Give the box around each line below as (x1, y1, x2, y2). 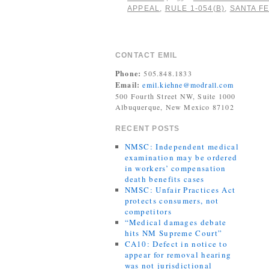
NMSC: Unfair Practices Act (124, 184, 236, 195)
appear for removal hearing (124, 249, 232, 260)
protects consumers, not (124, 195, 219, 206)
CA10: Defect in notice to (124, 238, 228, 249)
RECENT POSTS (115, 124, 180, 133)
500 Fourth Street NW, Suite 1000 (115, 91, 236, 101)
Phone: (115, 68, 142, 79)
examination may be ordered (124, 152, 238, 163)
